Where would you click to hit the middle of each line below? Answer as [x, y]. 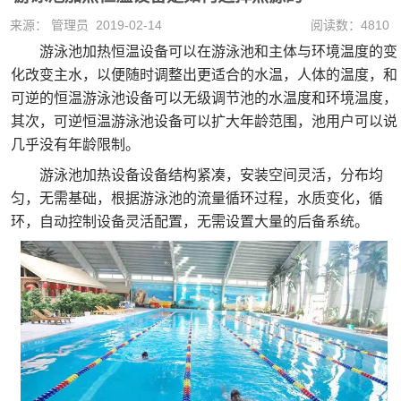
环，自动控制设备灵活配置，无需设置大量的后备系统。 [190, 222]
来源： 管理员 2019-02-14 [86, 25]
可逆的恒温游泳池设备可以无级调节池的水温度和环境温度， [204, 98]
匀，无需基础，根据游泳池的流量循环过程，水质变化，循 [197, 198]
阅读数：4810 [350, 25]
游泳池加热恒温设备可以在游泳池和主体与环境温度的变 [204, 51]
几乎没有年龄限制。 [75, 145]
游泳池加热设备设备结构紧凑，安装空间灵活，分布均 [197, 175]
